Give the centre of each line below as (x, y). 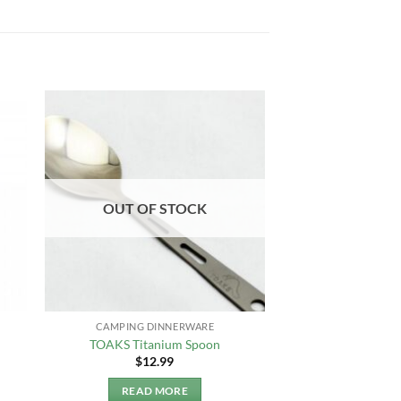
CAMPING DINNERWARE (155, 327)
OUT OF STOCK (154, 208)
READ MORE (154, 391)
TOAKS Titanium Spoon (154, 344)
